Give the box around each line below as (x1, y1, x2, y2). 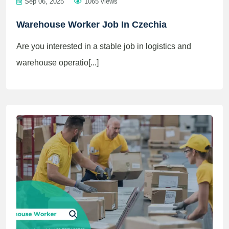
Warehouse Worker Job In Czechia (16, 19, 167, 30)
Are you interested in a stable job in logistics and (16, 42, 191, 51)
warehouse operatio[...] (16, 58, 99, 67)
